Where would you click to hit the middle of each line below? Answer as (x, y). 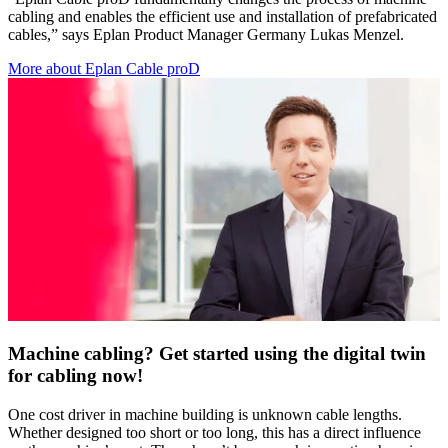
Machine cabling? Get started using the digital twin (217, 354)
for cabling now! (75, 376)
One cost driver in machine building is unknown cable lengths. (205, 415)
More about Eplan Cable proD (104, 68)
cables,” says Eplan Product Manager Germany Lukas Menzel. (208, 34)
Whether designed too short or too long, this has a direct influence (214, 433)
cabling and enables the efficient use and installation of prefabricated (222, 16)
